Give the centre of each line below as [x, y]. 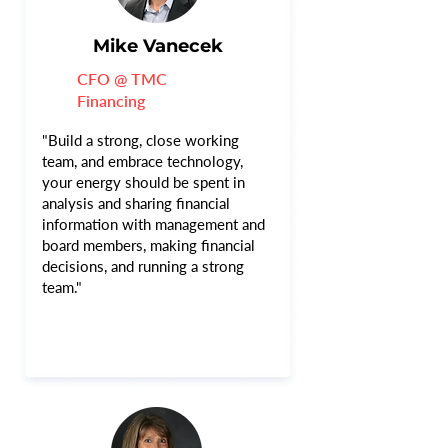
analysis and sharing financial [136, 203]
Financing [111, 100]
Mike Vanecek [158, 46]
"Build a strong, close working [140, 140]
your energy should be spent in [143, 182]
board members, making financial [148, 245]
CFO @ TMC [122, 78]
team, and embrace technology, [142, 161]
